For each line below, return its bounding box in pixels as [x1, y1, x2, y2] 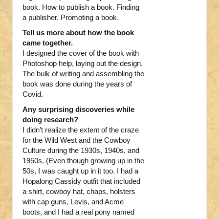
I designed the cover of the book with [22, 49, 139, 58]
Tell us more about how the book [22, 28, 134, 37]
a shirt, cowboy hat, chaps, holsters [22, 187, 135, 196]
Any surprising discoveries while [22, 105, 134, 114]
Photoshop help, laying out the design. [22, 59, 143, 68]
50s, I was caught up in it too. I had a [22, 167, 138, 175]
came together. [22, 39, 73, 47]
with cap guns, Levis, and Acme [22, 197, 124, 206]
